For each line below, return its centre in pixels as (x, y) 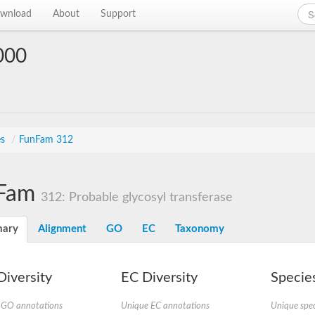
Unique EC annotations (165, 306)
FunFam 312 (46, 140)
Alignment (62, 229)
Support (118, 14)
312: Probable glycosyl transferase (137, 197)
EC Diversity (159, 278)
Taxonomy (200, 229)
